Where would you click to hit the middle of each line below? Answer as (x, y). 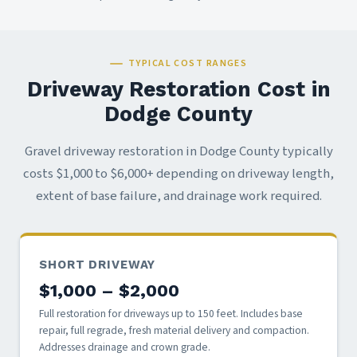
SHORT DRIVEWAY (98, 264)
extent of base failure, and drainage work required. (178, 196)
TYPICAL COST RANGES (188, 64)
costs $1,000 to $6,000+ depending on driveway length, (178, 173)
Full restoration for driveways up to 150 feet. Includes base (171, 314)
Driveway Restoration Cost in (178, 88)
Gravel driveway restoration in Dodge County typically (178, 151)
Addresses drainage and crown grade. (125, 347)
